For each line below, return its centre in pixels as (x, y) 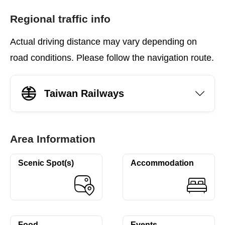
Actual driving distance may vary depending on (103, 42)
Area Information (53, 139)
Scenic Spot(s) (46, 163)
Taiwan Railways (84, 93)
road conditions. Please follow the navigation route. (112, 58)
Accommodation (162, 163)
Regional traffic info (60, 19)
